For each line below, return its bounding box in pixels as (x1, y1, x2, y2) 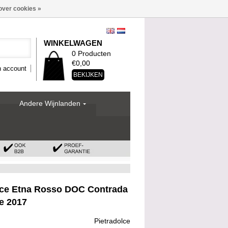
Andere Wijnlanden (19, 99, 80, 107)
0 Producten (72, 49, 111, 58)
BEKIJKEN (73, 71, 103, 78)
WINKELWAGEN (44, 39, 102, 47)
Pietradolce (94, 217, 130, 225)
